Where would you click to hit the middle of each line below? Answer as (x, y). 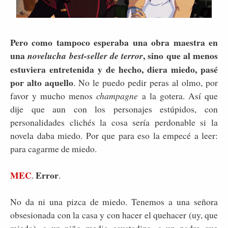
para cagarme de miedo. (55, 149)
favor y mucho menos (53, 96)
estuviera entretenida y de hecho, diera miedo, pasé (114, 69)
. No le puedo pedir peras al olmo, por (146, 83)
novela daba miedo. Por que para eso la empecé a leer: (114, 136)
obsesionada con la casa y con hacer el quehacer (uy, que (114, 215)
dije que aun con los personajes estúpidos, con (114, 109)
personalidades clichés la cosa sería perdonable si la (114, 122)
